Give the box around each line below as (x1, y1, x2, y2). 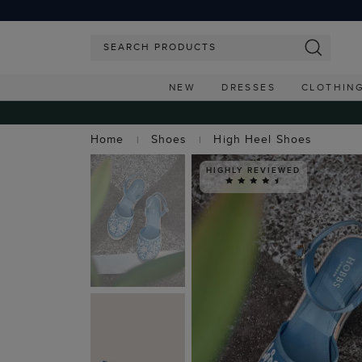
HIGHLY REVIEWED (206, 163, 301, 176)
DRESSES (221, 80, 276, 94)
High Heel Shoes (213, 131, 313, 147)
